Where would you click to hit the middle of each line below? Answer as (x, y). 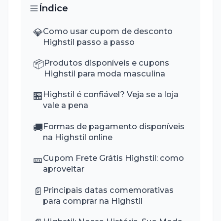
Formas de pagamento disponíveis (114, 126)
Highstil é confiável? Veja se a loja (111, 94)
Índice (54, 8)
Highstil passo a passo (89, 42)
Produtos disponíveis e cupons (107, 63)
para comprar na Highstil (93, 201)
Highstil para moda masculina (105, 74)
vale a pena (66, 105)
